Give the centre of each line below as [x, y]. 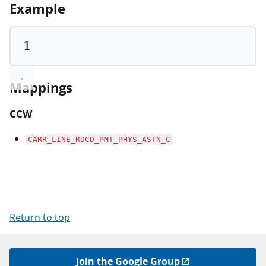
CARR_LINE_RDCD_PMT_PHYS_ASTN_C [99, 139]
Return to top [40, 217]
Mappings [41, 88]
